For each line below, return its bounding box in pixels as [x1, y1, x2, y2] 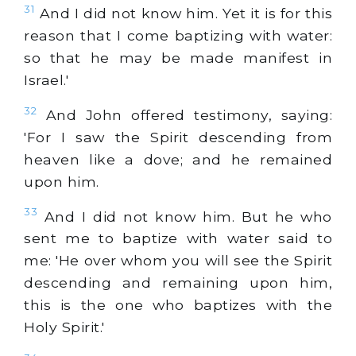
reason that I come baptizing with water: [24, 26, 332, 44]
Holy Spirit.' [24, 319, 105, 336]
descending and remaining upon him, [24, 274, 332, 292]
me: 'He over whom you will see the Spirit [24, 252, 332, 269]
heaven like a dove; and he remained [24, 150, 332, 168]
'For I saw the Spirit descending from [24, 128, 332, 145]
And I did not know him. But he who [37, 207, 332, 225]
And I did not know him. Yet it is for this [35, 4, 332, 21]
